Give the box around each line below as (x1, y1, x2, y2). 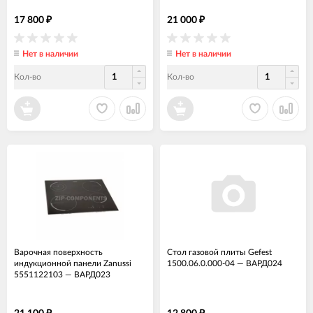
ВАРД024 (246, 259, 282, 268)
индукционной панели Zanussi (14, 259, 131, 268)
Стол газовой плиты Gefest (167, 247, 272, 256)
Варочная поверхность (14, 247, 103, 256)
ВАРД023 (74, 270, 110, 279)
